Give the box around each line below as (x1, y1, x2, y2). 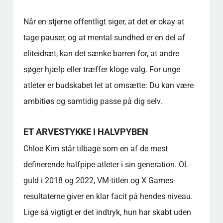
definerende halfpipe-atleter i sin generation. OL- (23, 159, 191, 169)
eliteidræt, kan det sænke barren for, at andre (23, 48, 179, 58)
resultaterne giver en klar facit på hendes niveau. (23, 191, 193, 201)
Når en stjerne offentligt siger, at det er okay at (23, 16, 184, 26)
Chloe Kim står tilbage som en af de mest (23, 143, 168, 153)
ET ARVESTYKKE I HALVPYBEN (23, 126, 148, 137)
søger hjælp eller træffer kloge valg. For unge (23, 64, 180, 74)
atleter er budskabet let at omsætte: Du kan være (23, 80, 194, 90)
